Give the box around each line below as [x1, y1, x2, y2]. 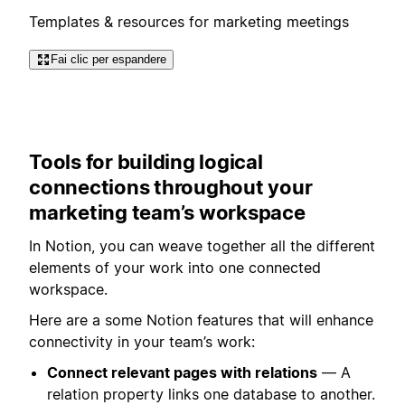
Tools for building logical [29, 150, 263, 174]
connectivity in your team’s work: [29, 333, 255, 352]
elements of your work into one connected [29, 258, 321, 277]
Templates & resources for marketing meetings [29, 12, 349, 31]
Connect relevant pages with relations [47, 363, 317, 382]
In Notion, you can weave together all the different [29, 236, 375, 255]
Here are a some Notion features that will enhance [29, 311, 373, 330]
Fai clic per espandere [51, 52, 166, 66]
